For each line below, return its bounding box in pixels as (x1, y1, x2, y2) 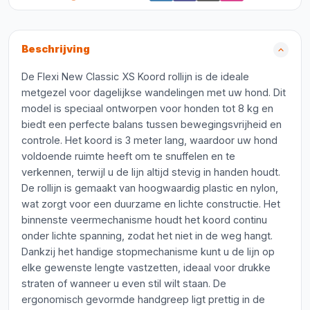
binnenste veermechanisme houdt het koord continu (21, 214, 267, 226)
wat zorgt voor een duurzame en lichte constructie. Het (21, 198, 280, 210)
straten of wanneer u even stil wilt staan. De (21, 277, 226, 289)
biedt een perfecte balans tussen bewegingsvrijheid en (21, 118, 282, 130)
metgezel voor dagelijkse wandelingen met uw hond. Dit (21, 86, 286, 98)
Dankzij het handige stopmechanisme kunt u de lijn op (21, 246, 275, 257)
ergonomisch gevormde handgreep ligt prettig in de (21, 293, 265, 305)
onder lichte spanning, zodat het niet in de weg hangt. (21, 230, 273, 241)
